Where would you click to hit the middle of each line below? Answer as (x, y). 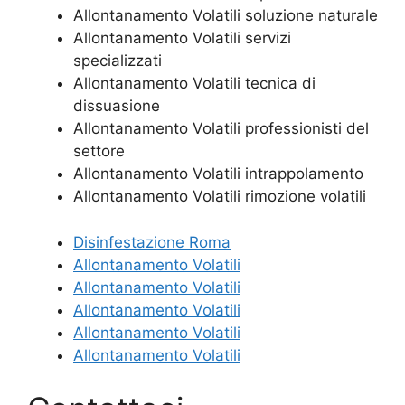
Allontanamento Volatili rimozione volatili (220, 197)
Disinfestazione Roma (152, 242)
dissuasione (117, 106)
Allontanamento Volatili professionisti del (221, 129)
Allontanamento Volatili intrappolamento (218, 174)
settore (99, 151)
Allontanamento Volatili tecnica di (194, 84)
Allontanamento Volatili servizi (182, 38)
